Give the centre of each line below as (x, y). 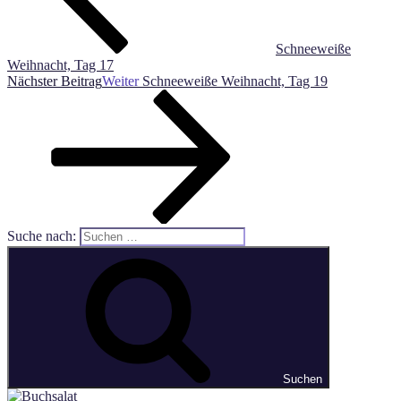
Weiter (120, 81)
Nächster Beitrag (55, 81)
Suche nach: (42, 235)
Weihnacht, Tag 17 (60, 64)
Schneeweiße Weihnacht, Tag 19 (235, 81)
